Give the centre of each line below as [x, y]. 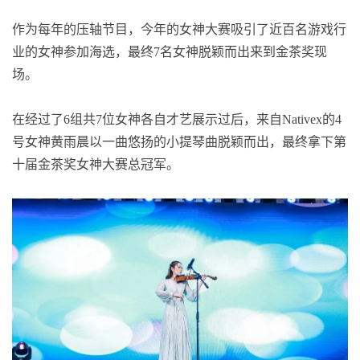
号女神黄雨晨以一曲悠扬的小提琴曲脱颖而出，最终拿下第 [179, 141]
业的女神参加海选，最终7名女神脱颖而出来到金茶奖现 [170, 51]
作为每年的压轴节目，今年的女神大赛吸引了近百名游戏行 [179, 29]
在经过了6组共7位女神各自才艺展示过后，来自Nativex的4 [177, 119]
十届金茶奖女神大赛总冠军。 [96, 164]
